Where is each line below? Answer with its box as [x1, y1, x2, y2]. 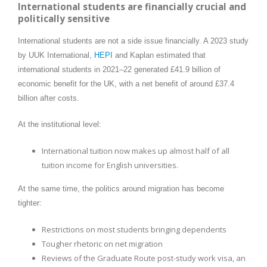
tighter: [18, 198, 42, 207]
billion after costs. [18, 93, 79, 103]
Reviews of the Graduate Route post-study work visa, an [42, 252, 246, 263]
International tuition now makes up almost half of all [42, 145, 229, 156]
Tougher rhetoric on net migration [42, 238, 163, 249]
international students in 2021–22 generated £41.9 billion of [18, 64, 221, 74]
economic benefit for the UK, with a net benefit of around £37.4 [18, 79, 234, 88]
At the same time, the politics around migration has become [18, 184, 224, 193]
